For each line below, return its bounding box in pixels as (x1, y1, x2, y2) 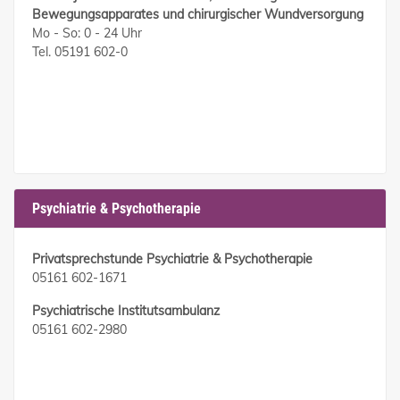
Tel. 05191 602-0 (32, 44, 128, 61)
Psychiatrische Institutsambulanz (32, 303, 220, 320)
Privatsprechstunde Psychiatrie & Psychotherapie (32, 251, 312, 268)
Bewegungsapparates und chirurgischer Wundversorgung (32, 6, 363, 23)
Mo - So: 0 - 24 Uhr (32, 25, 142, 42)
